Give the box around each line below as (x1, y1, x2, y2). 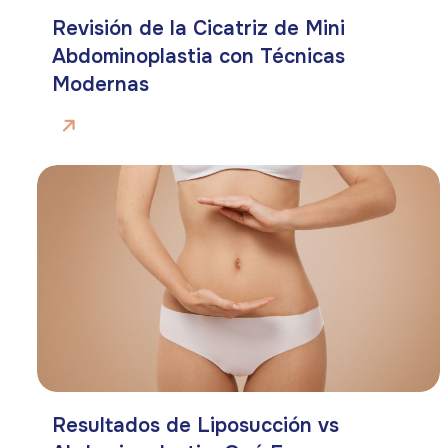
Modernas (52, 72, 149, 98)
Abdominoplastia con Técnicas (52, 44, 345, 70)
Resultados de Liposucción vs (52, 413, 339, 438)
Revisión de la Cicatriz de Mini (52, 16, 345, 42)
